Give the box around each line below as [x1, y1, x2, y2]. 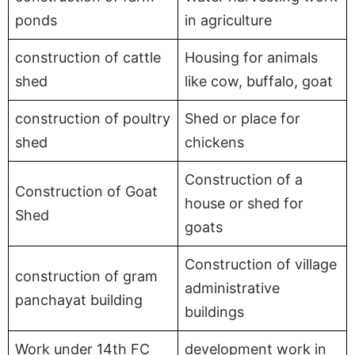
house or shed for [185, 194, 303, 212]
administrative [185, 279, 280, 296]
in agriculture [185, 11, 272, 29]
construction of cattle [15, 48, 161, 66]
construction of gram [15, 267, 158, 284]
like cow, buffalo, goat [185, 72, 333, 90]
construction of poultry [15, 109, 170, 127]
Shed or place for [185, 109, 300, 127]
